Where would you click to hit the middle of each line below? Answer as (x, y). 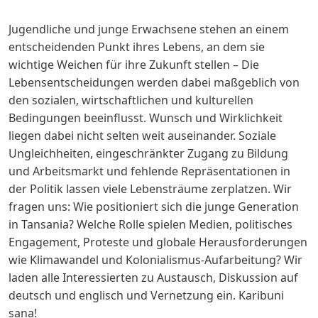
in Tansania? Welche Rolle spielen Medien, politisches (150, 224)
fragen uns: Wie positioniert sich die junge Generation (154, 206)
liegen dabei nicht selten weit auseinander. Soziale (142, 135)
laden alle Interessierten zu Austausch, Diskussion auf (153, 277)
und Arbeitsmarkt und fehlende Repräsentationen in (149, 171)
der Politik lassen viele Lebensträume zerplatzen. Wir (150, 188)
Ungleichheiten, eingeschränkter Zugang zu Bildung (148, 153)
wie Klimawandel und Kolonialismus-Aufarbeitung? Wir (155, 259)
